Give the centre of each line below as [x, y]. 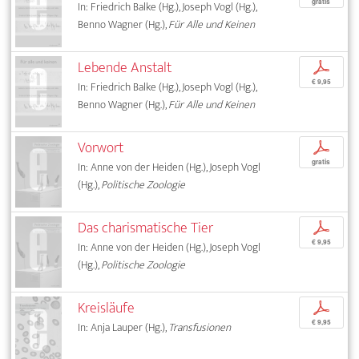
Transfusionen [200, 327]
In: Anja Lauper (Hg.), [123, 327]
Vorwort [101, 147]
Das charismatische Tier [146, 228]
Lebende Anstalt [125, 67]
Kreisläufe [107, 308]
